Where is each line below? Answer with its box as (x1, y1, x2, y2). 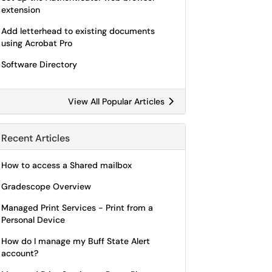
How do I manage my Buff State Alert (1, 236, 150, 246)
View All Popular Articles (68, 96, 167, 107)
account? (1, 248, 38, 259)
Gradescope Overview (1, 181, 91, 192)
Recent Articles (1, 132, 70, 144)
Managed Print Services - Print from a (1, 202, 153, 213)
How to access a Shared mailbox (1, 160, 132, 171)
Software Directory (1, 59, 77, 70)
